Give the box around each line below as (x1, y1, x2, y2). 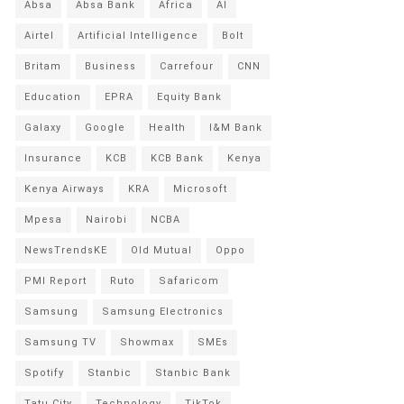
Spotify (24, 367, 64, 379)
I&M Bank (209, 122, 262, 133)
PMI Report (24, 275, 87, 287)
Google (85, 122, 125, 133)
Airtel (24, 30, 54, 41)
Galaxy (24, 122, 61, 133)
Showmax (120, 336, 174, 348)
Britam (24, 60, 61, 72)
